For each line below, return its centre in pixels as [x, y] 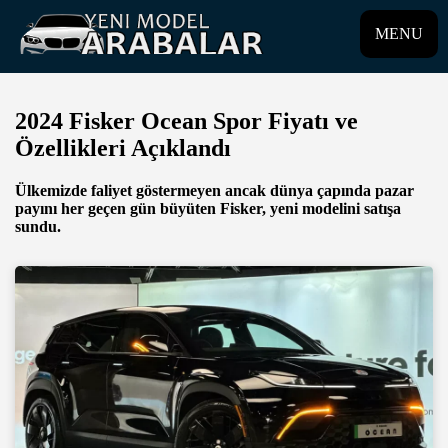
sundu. [38, 226]
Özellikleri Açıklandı [123, 147]
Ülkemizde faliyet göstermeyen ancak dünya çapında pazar [214, 190]
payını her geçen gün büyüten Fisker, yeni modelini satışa [208, 208]
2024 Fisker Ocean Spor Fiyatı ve [186, 120]
